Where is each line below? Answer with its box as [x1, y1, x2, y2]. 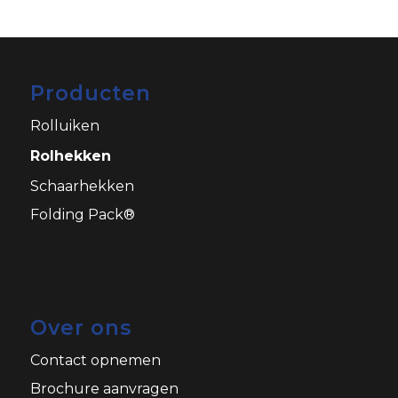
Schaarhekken [29, 177, 134, 195]
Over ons [29, 315, 131, 341]
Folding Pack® [29, 205, 135, 223]
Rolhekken [29, 147, 111, 164]
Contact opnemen [29, 352, 161, 370]
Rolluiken [29, 116, 99, 134]
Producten [29, 80, 151, 106]
